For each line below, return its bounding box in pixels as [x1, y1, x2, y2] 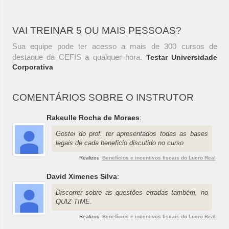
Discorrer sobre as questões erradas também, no [56, 189, 208, 197]
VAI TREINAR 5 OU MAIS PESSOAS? [12, 25, 181, 36]
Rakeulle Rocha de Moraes [47, 113, 140, 122]
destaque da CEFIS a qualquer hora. [12, 53, 146, 62]
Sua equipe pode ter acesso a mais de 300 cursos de [12, 42, 217, 51]
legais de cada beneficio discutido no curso [56, 139, 184, 147]
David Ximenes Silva [47, 172, 117, 181]
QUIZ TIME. [56, 198, 92, 206]
